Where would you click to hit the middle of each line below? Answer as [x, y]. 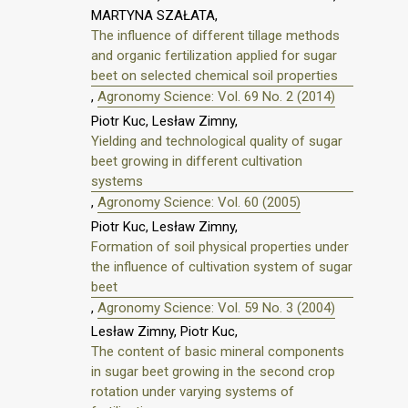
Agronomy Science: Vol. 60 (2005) [199, 202]
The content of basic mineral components [218, 352]
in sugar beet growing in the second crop [213, 372]
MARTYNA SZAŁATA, [154, 16]
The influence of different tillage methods [215, 36]
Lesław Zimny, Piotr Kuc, [164, 332]
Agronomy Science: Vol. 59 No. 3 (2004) [216, 307]
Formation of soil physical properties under [220, 246]
